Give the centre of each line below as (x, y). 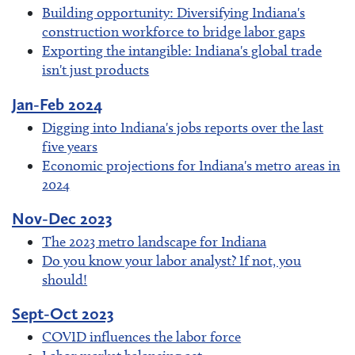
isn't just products (96, 70)
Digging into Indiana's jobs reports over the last (183, 127)
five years (70, 146)
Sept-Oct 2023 (63, 313)
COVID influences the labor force (142, 336)
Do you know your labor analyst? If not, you (172, 260)
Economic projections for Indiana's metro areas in (191, 165)
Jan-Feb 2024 (57, 104)
